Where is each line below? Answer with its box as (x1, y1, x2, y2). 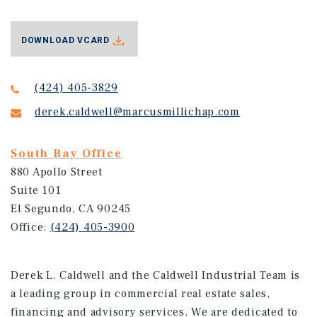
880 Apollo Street (11, 165, 103, 179)
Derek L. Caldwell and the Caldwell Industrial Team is (11, 268, 301, 282)
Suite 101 (11, 183, 62, 197)
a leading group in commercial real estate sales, (11, 287, 270, 301)
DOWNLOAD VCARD (21, 35, 110, 45)
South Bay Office (11, 146, 122, 161)
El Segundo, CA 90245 (11, 202, 131, 216)
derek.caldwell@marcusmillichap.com (35, 105, 240, 119)
